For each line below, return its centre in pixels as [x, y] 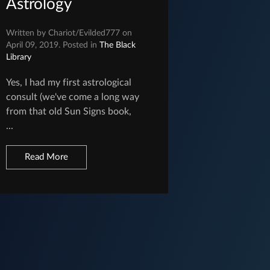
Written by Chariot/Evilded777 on [69, 33]
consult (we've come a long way [73, 97]
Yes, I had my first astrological [69, 83]
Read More [47, 157]
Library [19, 57]
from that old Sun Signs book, [69, 112]
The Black [118, 45]
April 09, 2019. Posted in [53, 45]
